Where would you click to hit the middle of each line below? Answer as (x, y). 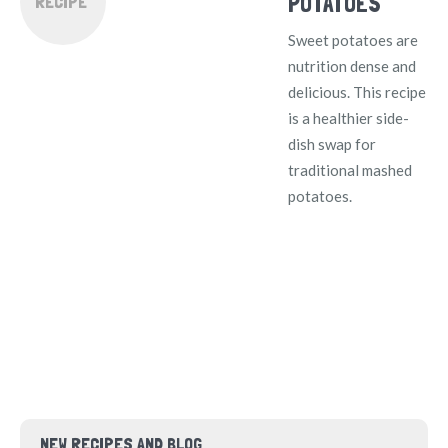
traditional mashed (350, 170)
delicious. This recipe (357, 92)
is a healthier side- (349, 118)
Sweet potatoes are (353, 40)
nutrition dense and (352, 66)
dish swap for (332, 144)
